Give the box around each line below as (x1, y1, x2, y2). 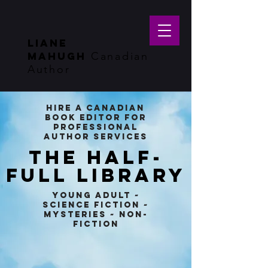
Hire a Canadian (46, 103, 145, 113)
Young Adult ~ (51, 190, 140, 200)
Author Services (43, 132, 148, 142)
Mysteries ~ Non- (44, 209, 148, 220)
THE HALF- (28, 145, 163, 169)
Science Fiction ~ (42, 200, 149, 210)
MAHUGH (28, 50, 91, 63)
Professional (53, 122, 138, 132)
